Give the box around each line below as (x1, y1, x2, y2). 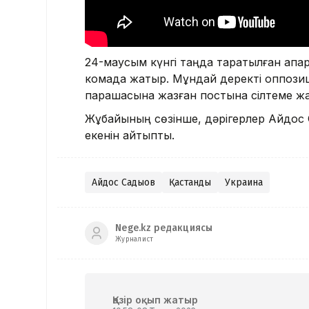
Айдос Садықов (92, 176, 155, 188)
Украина (225, 176, 263, 188)
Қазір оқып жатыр (112, 293, 198, 306)
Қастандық (169, 176, 211, 188)
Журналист (115, 235, 154, 244)
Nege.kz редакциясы (115, 222, 213, 235)
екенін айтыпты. (85, 128, 178, 142)
